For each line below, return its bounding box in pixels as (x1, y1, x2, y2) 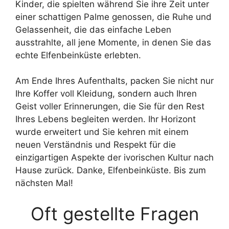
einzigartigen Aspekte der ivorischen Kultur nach (15, 152, 214, 163)
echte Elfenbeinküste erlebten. (15, 50, 141, 60)
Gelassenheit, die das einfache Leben (15, 24, 171, 35)
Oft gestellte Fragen (30, 202, 199, 224)
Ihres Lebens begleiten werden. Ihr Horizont (15, 114, 196, 124)
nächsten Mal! (15, 178, 73, 188)
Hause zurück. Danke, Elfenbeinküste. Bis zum (15, 165, 206, 175)
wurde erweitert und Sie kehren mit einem (15, 127, 189, 137)
